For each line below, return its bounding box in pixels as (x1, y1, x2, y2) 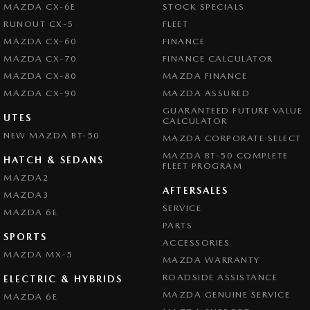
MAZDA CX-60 (3, 36, 77, 46)
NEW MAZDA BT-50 (3, 130, 100, 140)
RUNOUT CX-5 (3, 19, 74, 29)
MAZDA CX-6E (3, 1, 76, 12)
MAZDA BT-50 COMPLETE (162, 150, 289, 161)
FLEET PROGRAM (162, 161, 242, 171)
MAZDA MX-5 (3, 249, 73, 259)
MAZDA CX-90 (3, 88, 77, 98)
